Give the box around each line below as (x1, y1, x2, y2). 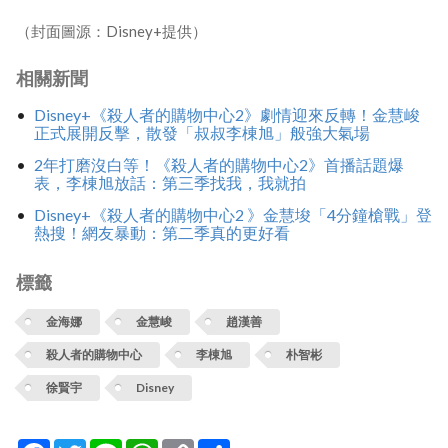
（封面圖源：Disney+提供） (16, 22, 207, 41)
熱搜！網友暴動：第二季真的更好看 (33, 222, 290, 242)
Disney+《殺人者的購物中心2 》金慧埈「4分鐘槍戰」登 (33, 204, 432, 224)
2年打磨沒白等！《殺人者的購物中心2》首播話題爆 (33, 155, 404, 175)
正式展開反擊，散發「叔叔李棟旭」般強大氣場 (33, 123, 370, 143)
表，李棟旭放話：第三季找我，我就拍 (33, 173, 306, 193)
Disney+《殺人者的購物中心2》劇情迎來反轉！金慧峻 (33, 105, 420, 125)
